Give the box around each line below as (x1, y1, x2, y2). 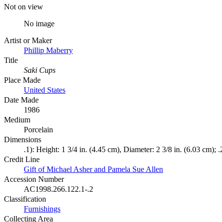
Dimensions (4, 135, 41, 144)
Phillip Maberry (24, 46, 73, 55)
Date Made (4, 95, 39, 104)
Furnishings (24, 204, 60, 213)
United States (24, 85, 65, 94)
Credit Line (4, 155, 40, 164)
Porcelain (24, 125, 53, 134)
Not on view (4, 2, 43, 11)
